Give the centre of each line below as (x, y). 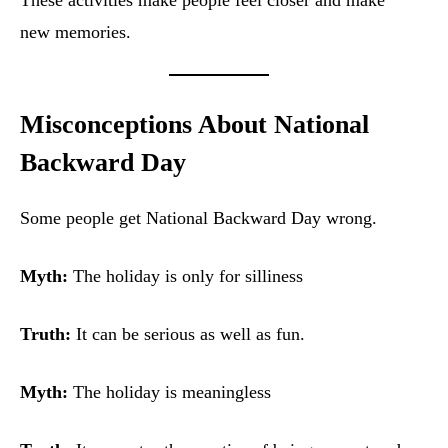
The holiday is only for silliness (185, 276)
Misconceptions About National (194, 125)
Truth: (45, 334)
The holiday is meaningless (169, 392)
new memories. (75, 32)
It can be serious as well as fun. (188, 334)
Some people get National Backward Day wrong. (198, 218)
